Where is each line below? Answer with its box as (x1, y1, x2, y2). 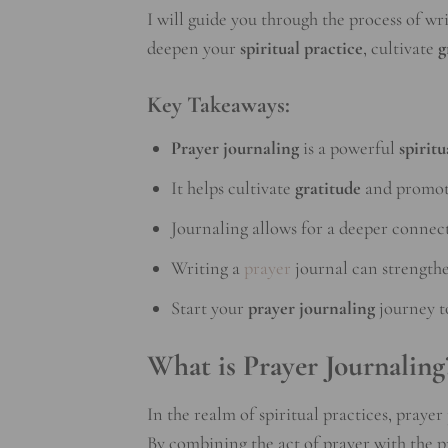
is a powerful (298, 137, 399, 160)
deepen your (147, 36, 240, 59)
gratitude (294, 177, 361, 200)
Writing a (170, 257, 244, 280)
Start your (170, 297, 248, 320)
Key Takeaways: (147, 90, 290, 119)
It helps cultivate (170, 177, 295, 200)
